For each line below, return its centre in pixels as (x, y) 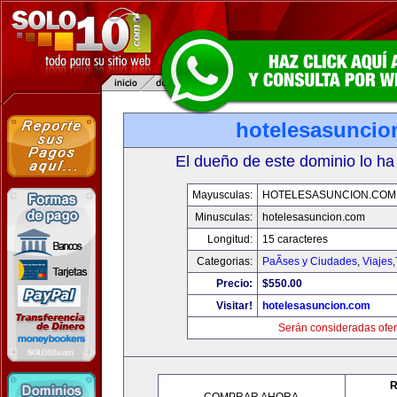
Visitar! (234, 306)
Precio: (234, 284)
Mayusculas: (222, 195)
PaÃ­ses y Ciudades (309, 261)
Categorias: (224, 261)
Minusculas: (223, 217)
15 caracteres (295, 239)
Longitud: (230, 239)
